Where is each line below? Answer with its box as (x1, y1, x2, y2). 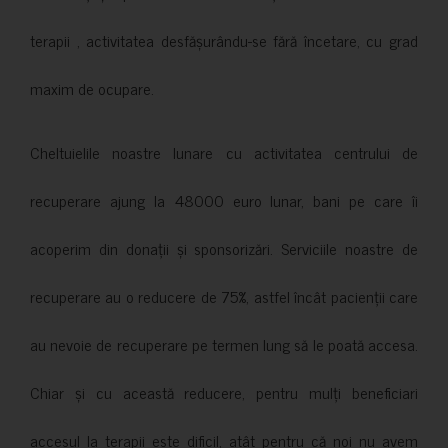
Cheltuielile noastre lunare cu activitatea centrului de (30, 138, 418, 165)
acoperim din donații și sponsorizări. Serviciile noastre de (30, 234, 418, 261)
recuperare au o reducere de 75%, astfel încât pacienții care (30, 282, 418, 309)
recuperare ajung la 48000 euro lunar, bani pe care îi (30, 186, 418, 213)
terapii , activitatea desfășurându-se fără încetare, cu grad (30, 26, 418, 53)
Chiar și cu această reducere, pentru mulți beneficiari (30, 378, 418, 405)
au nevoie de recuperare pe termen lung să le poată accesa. (30, 330, 418, 357)
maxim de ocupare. (30, 74, 154, 101)
